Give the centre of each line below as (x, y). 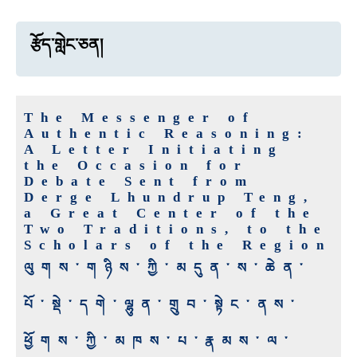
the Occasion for (136, 166)
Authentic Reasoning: (167, 134)
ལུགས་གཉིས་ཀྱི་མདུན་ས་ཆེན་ (167, 269)
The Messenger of (140, 118)
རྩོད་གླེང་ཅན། (67, 45)
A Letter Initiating (154, 150)
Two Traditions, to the (176, 229)
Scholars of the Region (178, 245)
